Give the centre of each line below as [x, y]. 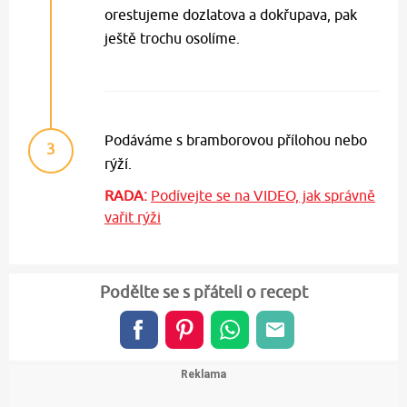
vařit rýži [133, 218]
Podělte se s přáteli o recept [203, 293]
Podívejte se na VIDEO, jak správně [263, 196]
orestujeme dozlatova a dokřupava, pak [231, 15]
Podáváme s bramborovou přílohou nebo [236, 140]
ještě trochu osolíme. [172, 39]
